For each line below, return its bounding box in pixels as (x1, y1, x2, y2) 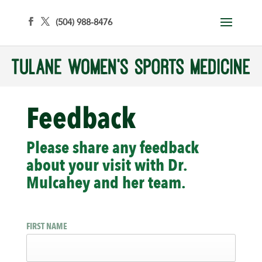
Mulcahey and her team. (26, 172, 186, 195)
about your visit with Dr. (26, 154, 187, 177)
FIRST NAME (26, 220, 67, 233)
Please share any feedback (26, 137, 199, 160)
